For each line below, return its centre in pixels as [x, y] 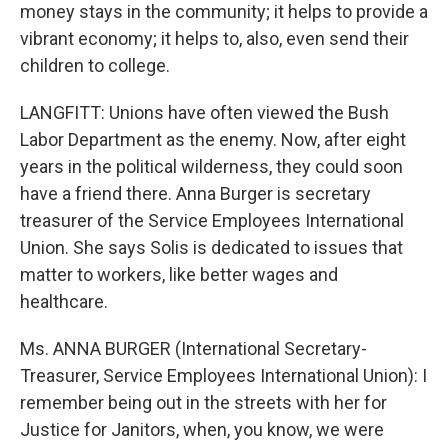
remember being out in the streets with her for [203, 402]
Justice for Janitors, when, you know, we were [202, 429]
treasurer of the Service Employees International [212, 220]
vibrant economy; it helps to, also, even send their [214, 38]
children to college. [95, 65]
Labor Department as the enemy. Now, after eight [213, 139]
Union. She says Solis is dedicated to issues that [211, 247]
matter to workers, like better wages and [179, 274]
